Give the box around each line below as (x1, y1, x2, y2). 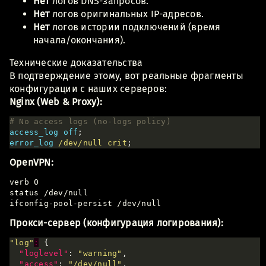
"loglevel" (19, 248, 68, 258)
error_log (9, 138, 54, 147)
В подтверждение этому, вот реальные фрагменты (9, 69, 243, 81)
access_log (9, 127, 59, 137)
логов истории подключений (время (49, 21, 221, 33)
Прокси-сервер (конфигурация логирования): (9, 217, 223, 229)
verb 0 (9, 177, 39, 186)
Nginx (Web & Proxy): (9, 96, 102, 107)
